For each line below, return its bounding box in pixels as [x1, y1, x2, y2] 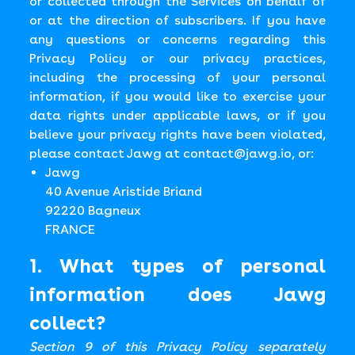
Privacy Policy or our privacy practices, [29, 51, 326, 66]
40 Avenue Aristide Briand [45, 184, 203, 199]
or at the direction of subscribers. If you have [29, 13, 326, 28]
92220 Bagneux [45, 203, 142, 218]
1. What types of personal [29, 254, 326, 277]
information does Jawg [29, 283, 326, 306]
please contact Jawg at [29, 146, 181, 161]
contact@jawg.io [183, 146, 292, 161]
